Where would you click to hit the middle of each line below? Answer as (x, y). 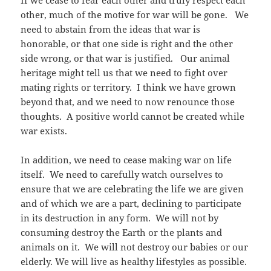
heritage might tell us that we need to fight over (124, 73)
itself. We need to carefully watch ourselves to (122, 175)
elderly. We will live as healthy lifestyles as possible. (135, 262)
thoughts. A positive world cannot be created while (133, 116)
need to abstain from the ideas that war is (111, 29)
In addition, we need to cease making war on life (126, 160)
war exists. (44, 131)
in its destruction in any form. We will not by (120, 218)
